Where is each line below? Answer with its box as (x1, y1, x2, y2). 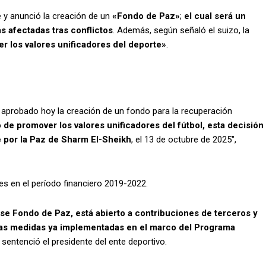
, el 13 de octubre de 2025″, (131, 134, 236, 145)
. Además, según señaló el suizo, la (113, 25, 249, 36)
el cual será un (184, 11, 246, 22)
